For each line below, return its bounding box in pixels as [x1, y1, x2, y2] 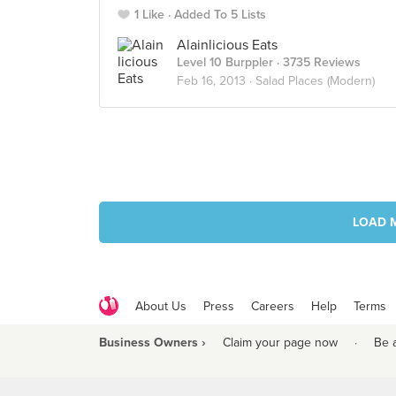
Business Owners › [99, 335, 206, 350]
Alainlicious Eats [177, 36, 278, 54]
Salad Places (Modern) [255, 73, 375, 88]
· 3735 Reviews [273, 55, 361, 70]
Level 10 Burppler [177, 55, 273, 70]
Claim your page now [223, 335, 338, 350]
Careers [251, 298, 294, 314]
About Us [135, 298, 187, 314]
